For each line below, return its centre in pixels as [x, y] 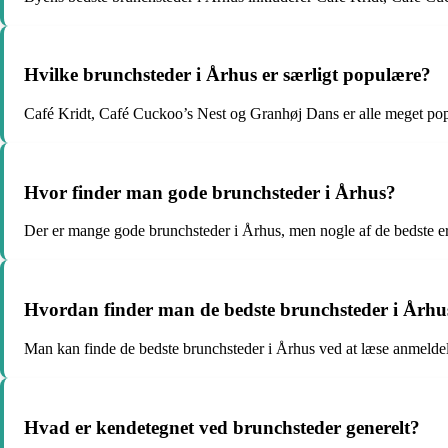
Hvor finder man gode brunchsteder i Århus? [210, 192]
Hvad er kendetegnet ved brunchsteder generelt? [222, 427]
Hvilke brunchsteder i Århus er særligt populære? [227, 75]
